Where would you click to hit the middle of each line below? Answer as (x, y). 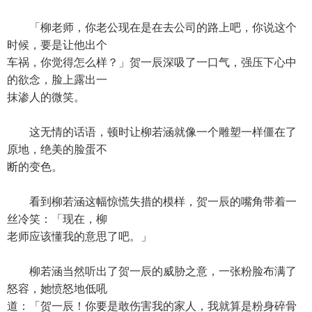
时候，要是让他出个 (57, 45)
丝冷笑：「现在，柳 (57, 219)
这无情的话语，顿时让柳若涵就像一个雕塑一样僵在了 (152, 132)
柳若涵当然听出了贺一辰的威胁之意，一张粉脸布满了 (152, 271)
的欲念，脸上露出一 (57, 80)
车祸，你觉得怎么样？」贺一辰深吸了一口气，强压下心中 (152, 62)
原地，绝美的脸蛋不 (57, 149)
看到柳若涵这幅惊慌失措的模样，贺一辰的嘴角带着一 (152, 202)
